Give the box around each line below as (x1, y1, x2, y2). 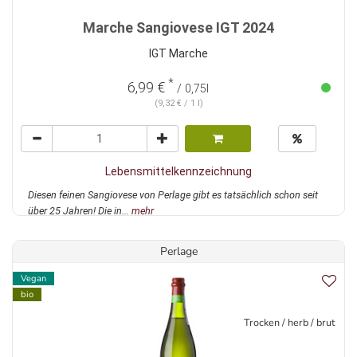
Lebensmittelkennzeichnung (105, 165, 252, 178)
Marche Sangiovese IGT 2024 (83, 19, 274, 37)
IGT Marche (149, 47, 208, 61)
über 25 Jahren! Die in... (28, 205, 131, 218)
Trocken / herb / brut (244, 316, 335, 330)
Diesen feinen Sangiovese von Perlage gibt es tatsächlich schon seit (28, 189, 318, 202)
